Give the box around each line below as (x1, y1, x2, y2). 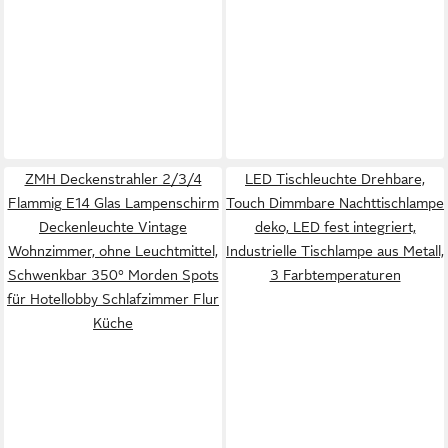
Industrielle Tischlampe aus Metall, (226, 243, 444, 259)
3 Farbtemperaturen (269, 267, 401, 283)
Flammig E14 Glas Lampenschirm (7, 195, 219, 211)
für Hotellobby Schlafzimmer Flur (7, 291, 219, 307)
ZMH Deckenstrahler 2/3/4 (24, 171, 202, 187)
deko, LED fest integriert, (254, 219, 416, 235)
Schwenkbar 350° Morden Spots (7, 267, 219, 283)
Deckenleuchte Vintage (39, 219, 187, 235)
